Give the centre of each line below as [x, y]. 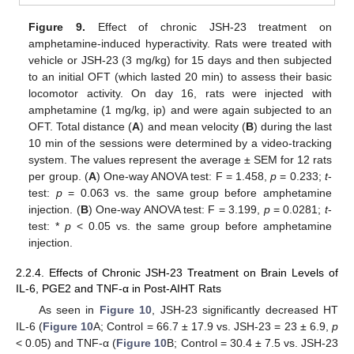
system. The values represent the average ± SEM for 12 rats [180, 160]
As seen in [69, 310]
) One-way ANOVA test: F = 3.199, [176, 210]
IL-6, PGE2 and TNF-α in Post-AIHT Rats [119, 289]
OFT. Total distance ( [81, 127]
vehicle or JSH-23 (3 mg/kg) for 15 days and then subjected [180, 60]
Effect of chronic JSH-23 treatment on [208, 27]
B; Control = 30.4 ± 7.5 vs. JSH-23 [253, 343]
